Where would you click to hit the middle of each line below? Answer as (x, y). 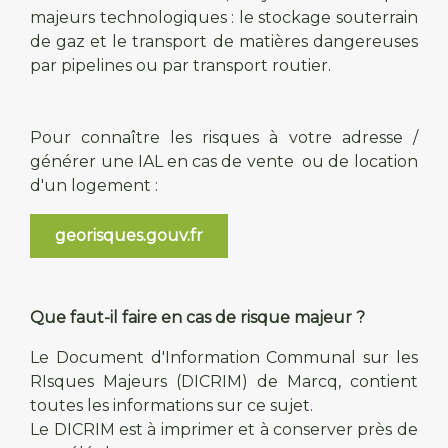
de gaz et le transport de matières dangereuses (224, 41)
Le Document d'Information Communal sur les (224, 357)
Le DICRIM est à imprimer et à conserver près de (224, 429)
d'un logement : (94, 185)
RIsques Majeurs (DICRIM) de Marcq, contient (224, 381)
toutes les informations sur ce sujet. (172, 405)
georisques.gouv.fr (129, 235)
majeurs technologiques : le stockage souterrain (224, 17)
